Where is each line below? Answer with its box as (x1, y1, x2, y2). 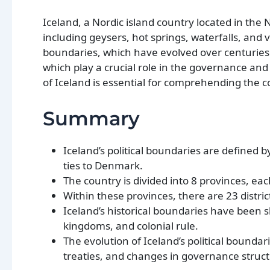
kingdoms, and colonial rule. (63, 219, 198, 233)
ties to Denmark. (63, 159, 143, 173)
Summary (43, 107, 140, 131)
